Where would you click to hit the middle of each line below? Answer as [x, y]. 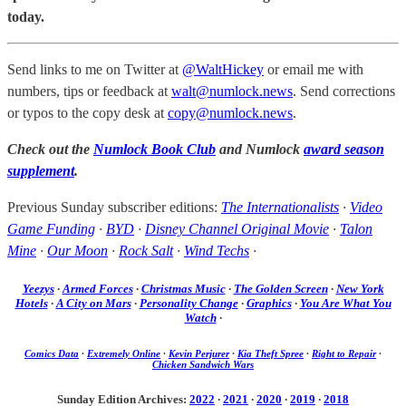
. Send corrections [344, 91]
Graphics [269, 304]
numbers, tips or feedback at [89, 91]
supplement [41, 170]
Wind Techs [217, 250]
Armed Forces [97, 289]
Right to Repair [344, 354]
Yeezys [38, 289]
